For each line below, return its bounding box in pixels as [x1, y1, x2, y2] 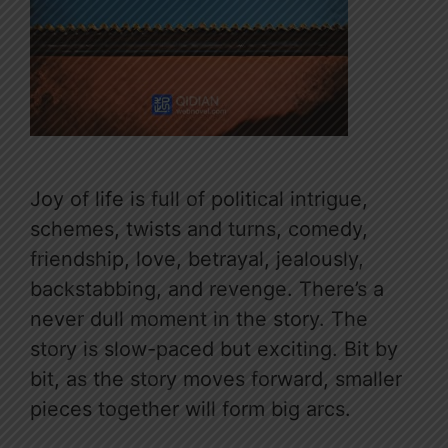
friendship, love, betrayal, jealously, [30, 247, 364, 272]
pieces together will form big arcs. [30, 397, 351, 422]
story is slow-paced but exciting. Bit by [30, 337, 398, 362]
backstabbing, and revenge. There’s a [30, 277, 384, 302]
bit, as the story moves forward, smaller [30, 367, 402, 392]
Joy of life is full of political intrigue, [30, 187, 368, 212]
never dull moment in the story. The [30, 307, 368, 332]
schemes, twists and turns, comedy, [30, 217, 368, 242]
